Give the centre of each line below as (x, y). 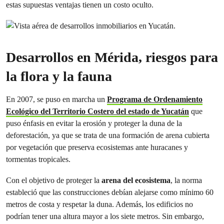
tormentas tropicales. (38, 159)
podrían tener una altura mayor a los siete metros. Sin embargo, (105, 216)
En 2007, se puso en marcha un (56, 99)
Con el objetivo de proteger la (54, 180)
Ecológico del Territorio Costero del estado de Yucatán (97, 111)
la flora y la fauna (59, 76)
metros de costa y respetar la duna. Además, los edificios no (99, 204)
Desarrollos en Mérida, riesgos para (112, 57)
